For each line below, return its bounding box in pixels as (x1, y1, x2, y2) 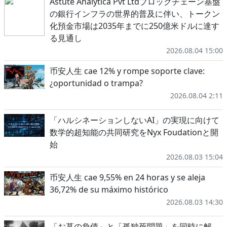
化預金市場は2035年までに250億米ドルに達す (50, 20, 219, 32)
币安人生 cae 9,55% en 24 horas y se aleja (50, 172, 205, 183)
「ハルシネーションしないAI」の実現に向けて (50, 115, 219, 126)
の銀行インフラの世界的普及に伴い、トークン (50, 8, 220, 20)
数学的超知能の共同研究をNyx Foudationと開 (50, 127, 218, 138)
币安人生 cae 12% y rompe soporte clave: (50, 65, 205, 77)
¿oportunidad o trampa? (50, 78, 143, 89)
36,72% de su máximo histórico (50, 184, 168, 196)
